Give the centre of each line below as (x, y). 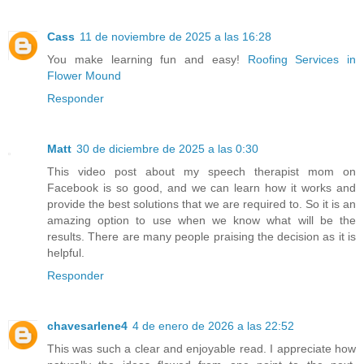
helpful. (66, 253)
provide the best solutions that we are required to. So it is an (201, 204)
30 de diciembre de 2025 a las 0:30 (167, 149)
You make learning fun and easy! (147, 60)
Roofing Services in (301, 60)
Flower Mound (84, 76)
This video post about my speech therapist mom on (201, 172)
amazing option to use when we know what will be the (201, 221)
